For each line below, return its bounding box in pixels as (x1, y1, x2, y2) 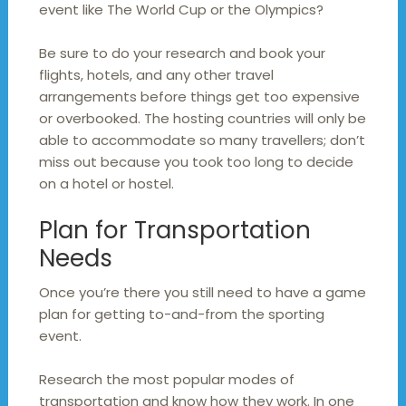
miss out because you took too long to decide (38, 152, 353, 172)
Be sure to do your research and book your (38, 43, 325, 63)
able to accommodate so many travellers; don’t (38, 130, 365, 150)
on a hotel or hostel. (38, 174, 174, 194)
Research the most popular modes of (38, 370, 295, 390)
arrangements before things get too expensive (38, 87, 360, 107)
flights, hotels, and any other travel (38, 65, 274, 85)
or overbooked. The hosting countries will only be (38, 109, 366, 129)
